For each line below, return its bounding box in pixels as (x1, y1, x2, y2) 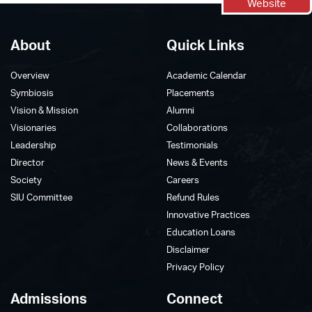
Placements (166, 86, 214, 98)
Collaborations (166, 121, 228, 133)
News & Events (166, 156, 228, 168)
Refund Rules (166, 191, 219, 203)
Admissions (10, 289, 87, 307)
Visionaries (10, 121, 56, 133)
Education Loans (166, 226, 235, 237)
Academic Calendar (166, 69, 247, 81)
